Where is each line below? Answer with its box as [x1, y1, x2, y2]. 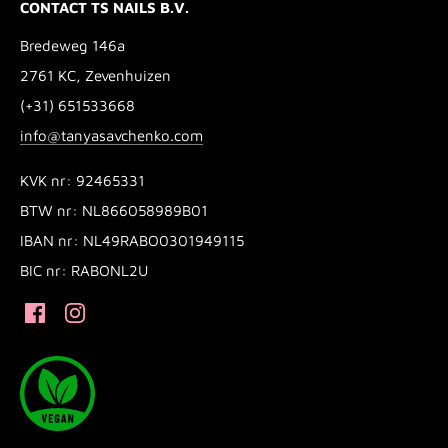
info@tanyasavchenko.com [20, 126, 203, 144]
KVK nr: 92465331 [20, 171, 145, 189]
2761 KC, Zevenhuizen [20, 66, 171, 84]
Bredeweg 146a [20, 36, 125, 54]
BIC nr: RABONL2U [20, 261, 148, 279]
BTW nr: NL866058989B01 [20, 201, 208, 219]
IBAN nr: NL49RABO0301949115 [20, 231, 244, 249]
